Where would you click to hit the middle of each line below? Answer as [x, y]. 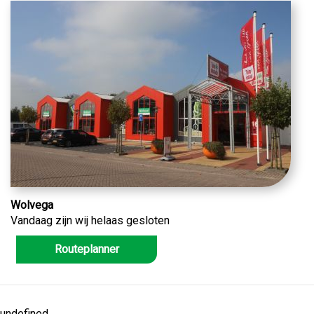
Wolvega [32, 205]
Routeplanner [87, 249]
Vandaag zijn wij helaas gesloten [90, 221]
